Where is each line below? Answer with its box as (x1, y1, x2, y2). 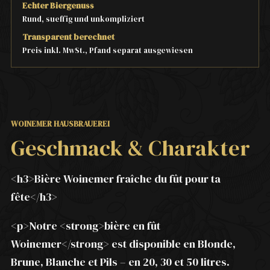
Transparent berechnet (22, 31, 115, 43)
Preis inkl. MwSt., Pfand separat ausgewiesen (22, 45, 193, 56)
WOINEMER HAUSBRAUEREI (11, 119, 110, 130)
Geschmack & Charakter (11, 133, 250, 163)
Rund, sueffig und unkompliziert (22, 14, 145, 25)
